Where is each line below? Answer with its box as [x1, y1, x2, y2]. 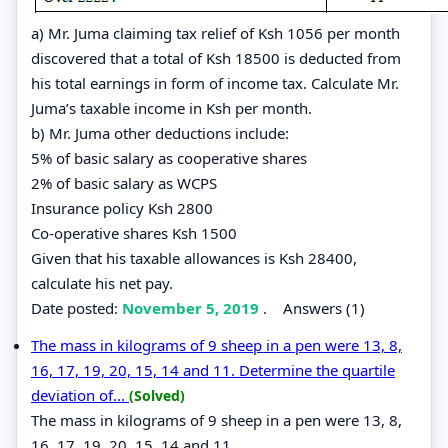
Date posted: [31, 297, 122, 318]
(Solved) [129, 385, 185, 405]
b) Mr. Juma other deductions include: [31, 122, 289, 143]
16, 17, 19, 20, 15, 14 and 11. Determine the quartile [31, 359, 395, 380]
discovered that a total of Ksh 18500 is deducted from [31, 47, 401, 68]
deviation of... [31, 384, 129, 405]
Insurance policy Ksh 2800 [31, 197, 213, 218]
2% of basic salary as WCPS [31, 172, 217, 193]
